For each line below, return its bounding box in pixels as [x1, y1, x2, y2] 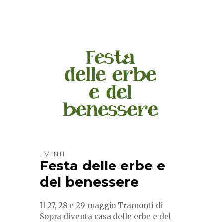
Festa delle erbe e [40, 158, 165, 174]
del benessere [40, 174, 139, 191]
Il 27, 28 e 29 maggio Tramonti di [40, 201, 163, 211]
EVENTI [40, 150, 65, 158]
